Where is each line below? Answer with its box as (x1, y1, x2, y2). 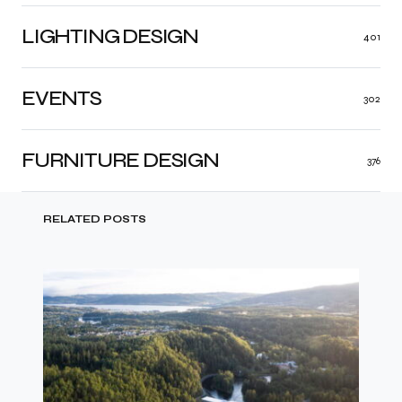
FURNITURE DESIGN (22, 147, 219, 174)
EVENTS (22, 85, 101, 112)
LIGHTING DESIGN (22, 23, 198, 50)
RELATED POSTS (43, 213, 147, 226)
